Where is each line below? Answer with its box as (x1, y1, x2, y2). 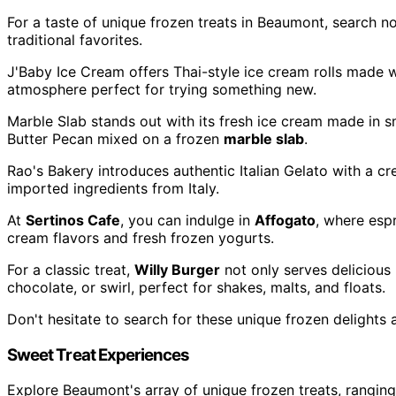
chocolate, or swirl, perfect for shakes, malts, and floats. (7, 278, 385, 297)
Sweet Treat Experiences (7, 344, 190, 365)
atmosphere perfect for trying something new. (7, 80, 316, 99)
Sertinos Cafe (26, 211, 120, 230)
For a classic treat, (7, 261, 134, 279)
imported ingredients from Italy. (7, 179, 219, 198)
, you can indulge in (120, 211, 255, 230)
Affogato (255, 211, 316, 230)
